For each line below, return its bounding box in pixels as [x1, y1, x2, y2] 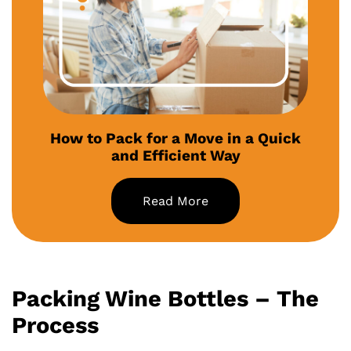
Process [12, 311, 99, 338]
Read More [143, 193, 208, 208]
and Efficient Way [110, 146, 241, 165]
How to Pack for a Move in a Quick [50, 128, 301, 147]
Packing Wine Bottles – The [12, 284, 319, 312]
